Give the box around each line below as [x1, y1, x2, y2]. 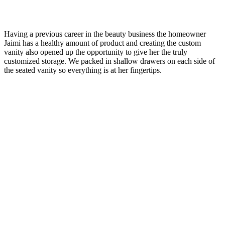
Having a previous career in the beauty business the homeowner [4, 30, 206, 39]
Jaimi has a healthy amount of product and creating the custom [4, 39, 201, 48]
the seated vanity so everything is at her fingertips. [4, 66, 162, 75]
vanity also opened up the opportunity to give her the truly [4, 48, 187, 57]
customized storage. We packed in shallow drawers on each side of [4, 57, 215, 66]
